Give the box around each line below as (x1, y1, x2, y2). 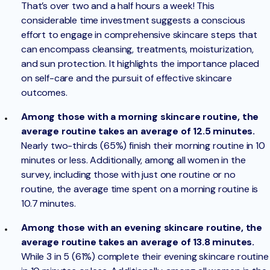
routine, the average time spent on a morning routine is (21, 183, 259, 196)
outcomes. (21, 86, 67, 99)
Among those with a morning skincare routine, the (21, 110, 259, 124)
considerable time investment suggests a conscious (21, 14, 246, 27)
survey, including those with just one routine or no (21, 168, 236, 181)
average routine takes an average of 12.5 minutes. (21, 125, 256, 138)
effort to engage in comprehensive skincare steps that (21, 28, 257, 42)
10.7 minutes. (21, 197, 76, 210)
